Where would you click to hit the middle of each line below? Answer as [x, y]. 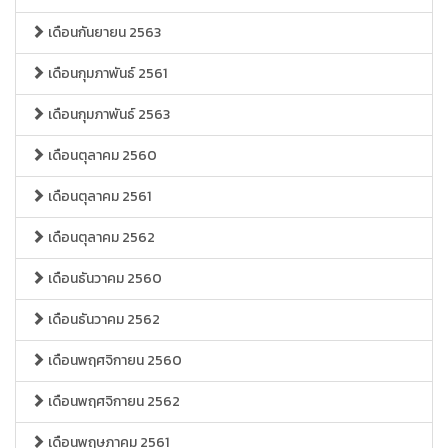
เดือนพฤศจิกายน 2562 [112, 401]
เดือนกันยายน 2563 [103, 32]
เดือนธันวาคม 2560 [103, 278]
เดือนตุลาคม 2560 [101, 155]
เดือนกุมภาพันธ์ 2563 [107, 114]
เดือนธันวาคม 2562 [102, 319]
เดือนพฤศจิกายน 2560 [113, 360]
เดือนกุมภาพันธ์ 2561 [106, 73]
